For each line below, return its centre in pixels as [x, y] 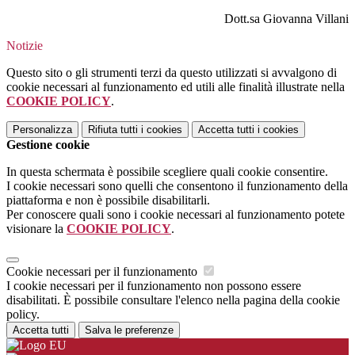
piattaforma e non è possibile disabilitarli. [108, 200]
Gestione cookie [48, 145]
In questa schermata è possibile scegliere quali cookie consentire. [167, 172]
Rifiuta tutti [113, 130]
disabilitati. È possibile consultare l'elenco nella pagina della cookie [173, 300]
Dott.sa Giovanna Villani [286, 19]
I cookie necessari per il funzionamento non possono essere [154, 286]
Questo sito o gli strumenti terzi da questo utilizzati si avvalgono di [172, 73]
